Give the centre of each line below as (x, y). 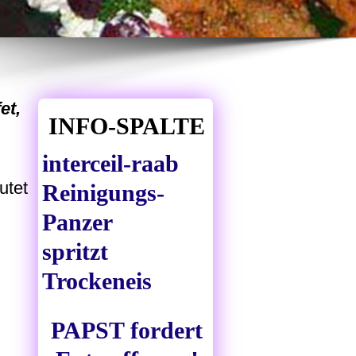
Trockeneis (97, 281)
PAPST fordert (127, 331)
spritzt (75, 252)
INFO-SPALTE (127, 126)
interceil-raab (110, 164)
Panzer (77, 222)
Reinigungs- (103, 193)
